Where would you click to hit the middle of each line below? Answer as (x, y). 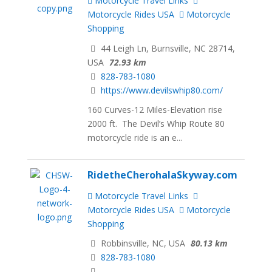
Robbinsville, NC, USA (142, 243)
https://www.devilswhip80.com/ (162, 90)
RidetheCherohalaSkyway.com (163, 175)
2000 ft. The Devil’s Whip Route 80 (156, 124)
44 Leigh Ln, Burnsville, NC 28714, (167, 48)
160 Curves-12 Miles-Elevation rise (155, 110)
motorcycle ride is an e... (135, 138)
